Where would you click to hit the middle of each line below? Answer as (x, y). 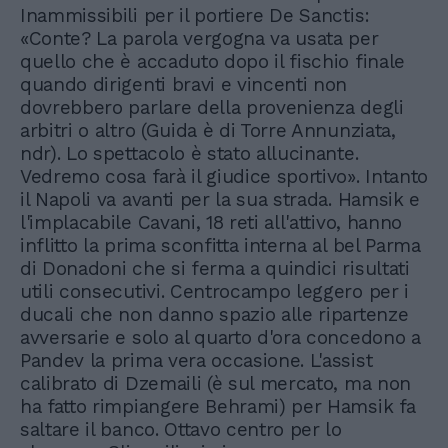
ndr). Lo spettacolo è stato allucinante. (189, 154)
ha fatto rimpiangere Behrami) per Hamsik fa (218, 407)
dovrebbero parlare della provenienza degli (212, 108)
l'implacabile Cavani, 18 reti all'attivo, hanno (211, 223)
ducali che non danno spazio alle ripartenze (214, 315)
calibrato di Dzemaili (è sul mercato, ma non (215, 384)
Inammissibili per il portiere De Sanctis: (195, 16)
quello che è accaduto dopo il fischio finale (212, 62)
